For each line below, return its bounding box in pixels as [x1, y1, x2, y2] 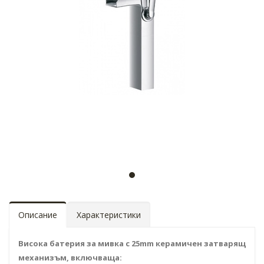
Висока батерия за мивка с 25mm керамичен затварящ [18, 238, 246, 249]
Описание [18, 209, 57, 220]
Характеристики [77, 209, 141, 220]
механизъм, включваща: [18, 252, 122, 263]
